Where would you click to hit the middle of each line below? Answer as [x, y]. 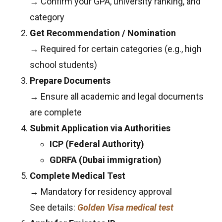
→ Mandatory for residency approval [101, 191]
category [47, 17]
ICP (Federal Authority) [97, 144]
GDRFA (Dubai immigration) [106, 160]
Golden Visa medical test [125, 207]
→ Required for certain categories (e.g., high [116, 49]
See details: [54, 207]
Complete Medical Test [78, 175]
